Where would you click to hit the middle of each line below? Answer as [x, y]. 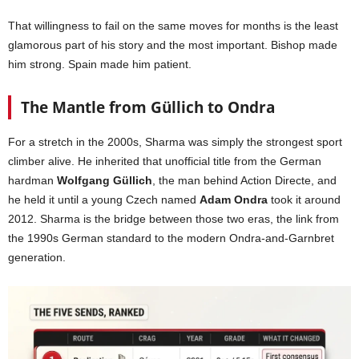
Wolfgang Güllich [105, 181]
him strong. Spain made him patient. [100, 65]
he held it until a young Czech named [104, 200]
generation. [37, 258]
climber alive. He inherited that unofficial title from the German [165, 161]
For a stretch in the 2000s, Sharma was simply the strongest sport [175, 142]
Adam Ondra [234, 200]
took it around [304, 200]
